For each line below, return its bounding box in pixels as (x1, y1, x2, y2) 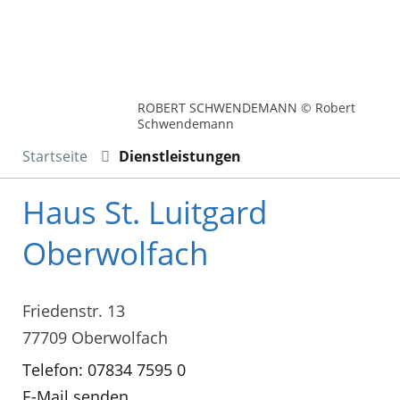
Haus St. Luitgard (22, 190, 267, 233)
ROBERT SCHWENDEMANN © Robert (137, 98, 356, 116)
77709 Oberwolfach (22, 327, 168, 349)
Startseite (22, 146, 87, 166)
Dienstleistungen (119, 146, 241, 166)
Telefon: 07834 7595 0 (22, 359, 186, 381)
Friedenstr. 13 (22, 300, 125, 322)
